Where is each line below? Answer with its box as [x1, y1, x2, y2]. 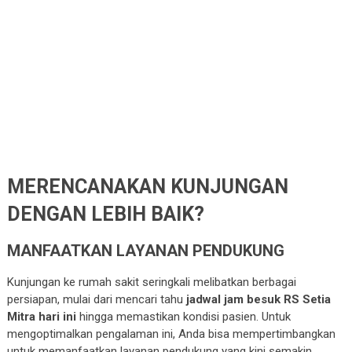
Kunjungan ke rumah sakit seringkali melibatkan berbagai [6, 274, 296, 289]
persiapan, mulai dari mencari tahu [6, 291, 186, 306]
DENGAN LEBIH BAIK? [6, 202, 204, 225]
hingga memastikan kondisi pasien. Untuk [75, 309, 291, 324]
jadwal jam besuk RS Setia [185, 291, 331, 306]
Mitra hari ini [6, 309, 76, 324]
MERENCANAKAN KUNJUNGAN [6, 174, 288, 198]
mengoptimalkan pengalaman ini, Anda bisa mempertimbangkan [6, 326, 335, 341]
